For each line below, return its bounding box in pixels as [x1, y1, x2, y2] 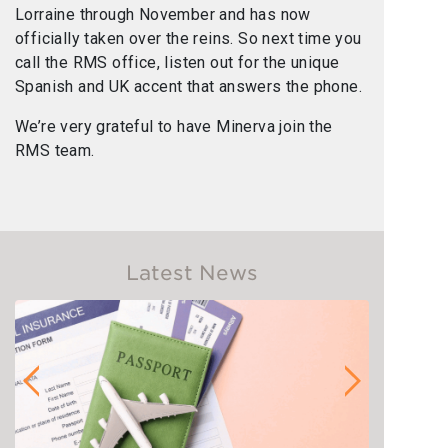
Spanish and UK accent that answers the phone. [15, 77, 367, 97]
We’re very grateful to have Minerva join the [15, 117, 333, 137]
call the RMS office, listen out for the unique [15, 53, 340, 73]
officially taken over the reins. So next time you [15, 29, 362, 49]
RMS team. [15, 141, 95, 161]
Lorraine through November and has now [15, 5, 311, 25]
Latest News [126, 261, 259, 286]
